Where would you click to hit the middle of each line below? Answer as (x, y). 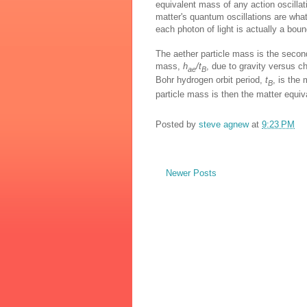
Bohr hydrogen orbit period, (210, 80)
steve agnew (224, 124)
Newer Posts (191, 173)
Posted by (177, 124)
